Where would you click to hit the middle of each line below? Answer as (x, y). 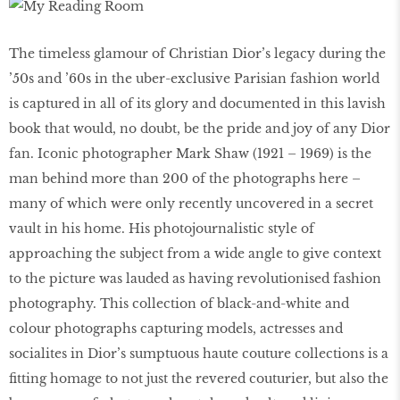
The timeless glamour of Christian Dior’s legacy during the (197, 54)
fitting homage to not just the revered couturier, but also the (199, 379)
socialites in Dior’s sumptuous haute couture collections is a (199, 354)
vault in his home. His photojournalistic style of (162, 229)
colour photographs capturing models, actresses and (176, 329)
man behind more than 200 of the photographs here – (185, 179)
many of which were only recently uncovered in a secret (191, 204)
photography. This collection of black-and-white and (179, 304)
